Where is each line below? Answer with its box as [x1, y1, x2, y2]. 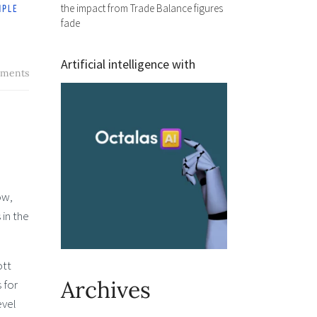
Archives [61, 275, 151, 304]
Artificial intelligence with [61, 56, 195, 72]
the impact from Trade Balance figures [61, 1, 223, 15]
